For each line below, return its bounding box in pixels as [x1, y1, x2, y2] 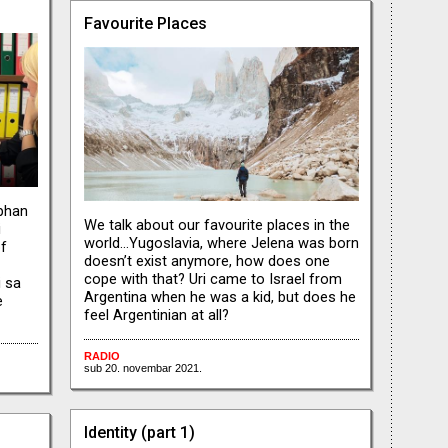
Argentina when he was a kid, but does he [83, 287, 356, 306]
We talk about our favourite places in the [83, 215, 350, 234]
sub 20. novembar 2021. [83, 361, 202, 374]
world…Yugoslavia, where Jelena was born [83, 233, 359, 252]
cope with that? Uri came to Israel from [83, 269, 342, 288]
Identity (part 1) [83, 422, 195, 442]
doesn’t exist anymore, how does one [83, 251, 330, 270]
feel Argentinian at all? [83, 305, 229, 324]
